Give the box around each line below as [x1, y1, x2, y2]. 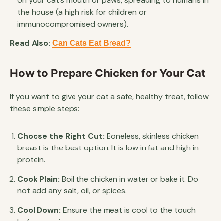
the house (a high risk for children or [17, 6, 147, 17]
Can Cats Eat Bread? [52, 38, 131, 47]
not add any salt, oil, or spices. [17, 185, 127, 196]
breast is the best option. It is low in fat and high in [17, 142, 199, 153]
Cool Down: [17, 204, 61, 215]
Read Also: [10, 37, 52, 48]
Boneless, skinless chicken [105, 130, 199, 141]
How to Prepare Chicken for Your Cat [10, 66, 206, 79]
